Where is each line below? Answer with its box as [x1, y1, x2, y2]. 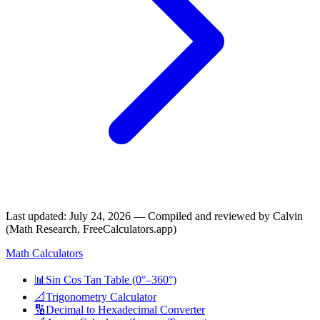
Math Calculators [6, 246, 83, 259]
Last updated [6, 209, 64, 222]
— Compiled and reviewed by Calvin [131, 209, 303, 222]
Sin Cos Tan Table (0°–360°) [46, 273, 176, 286]
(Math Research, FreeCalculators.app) [6, 222, 176, 235]
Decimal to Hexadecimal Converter [46, 303, 205, 316]
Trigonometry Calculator [46, 290, 156, 303]
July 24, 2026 [69, 209, 131, 222]
